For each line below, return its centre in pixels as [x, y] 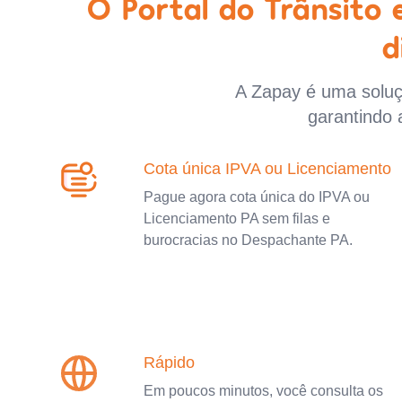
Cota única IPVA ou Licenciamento [267, 168]
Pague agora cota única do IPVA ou [257, 197]
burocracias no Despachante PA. [248, 240]
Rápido [169, 362]
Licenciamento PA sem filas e [237, 218]
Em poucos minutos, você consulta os [263, 390]
